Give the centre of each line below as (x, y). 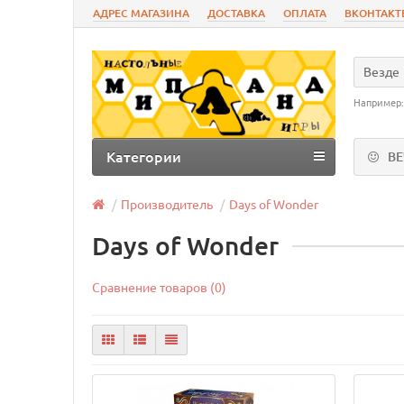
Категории (144, 156)
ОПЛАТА (305, 13)
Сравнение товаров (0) (159, 287)
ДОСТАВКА (236, 13)
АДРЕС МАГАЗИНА (141, 13)
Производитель (167, 204)
